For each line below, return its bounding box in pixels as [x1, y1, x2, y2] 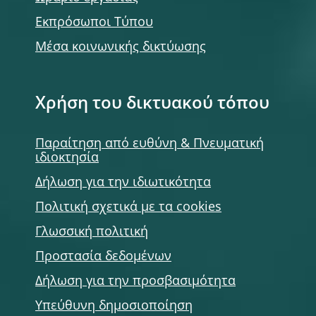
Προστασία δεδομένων [35, 250, 171, 263]
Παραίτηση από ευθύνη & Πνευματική [35, 138, 264, 150]
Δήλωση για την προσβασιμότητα [35, 275, 236, 288]
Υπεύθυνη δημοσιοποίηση [35, 300, 193, 312]
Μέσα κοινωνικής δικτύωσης [35, 41, 206, 54]
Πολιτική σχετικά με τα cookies [35, 201, 221, 214]
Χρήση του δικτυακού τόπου [35, 96, 269, 113]
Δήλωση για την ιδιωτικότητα [35, 176, 211, 189]
